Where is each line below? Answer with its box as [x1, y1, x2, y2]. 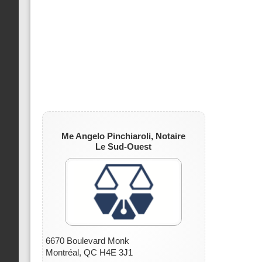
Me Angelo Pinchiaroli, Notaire [61, 131, 186, 141]
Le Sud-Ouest [95, 142, 152, 151]
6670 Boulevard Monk [46, 236, 129, 246]
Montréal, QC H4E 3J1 [46, 247, 133, 258]
